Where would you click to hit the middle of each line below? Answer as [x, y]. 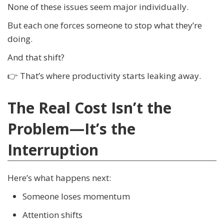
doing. [20, 39]
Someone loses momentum [76, 196]
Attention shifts [52, 215]
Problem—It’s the [71, 129]
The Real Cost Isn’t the [89, 108]
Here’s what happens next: [59, 178]
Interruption [53, 150]
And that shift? [36, 57]
